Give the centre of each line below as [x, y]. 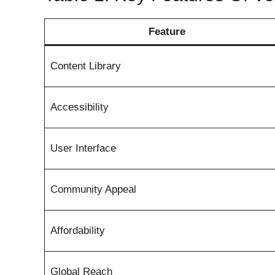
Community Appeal [93, 189]
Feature [167, 32]
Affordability [77, 230]
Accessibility [79, 107]
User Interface [83, 148]
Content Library [85, 66]
